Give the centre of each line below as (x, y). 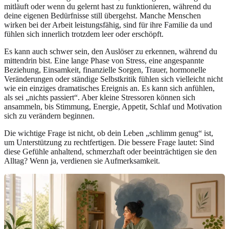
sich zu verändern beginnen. (49, 116)
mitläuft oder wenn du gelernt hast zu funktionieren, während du (108, 7)
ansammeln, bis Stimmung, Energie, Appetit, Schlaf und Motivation (113, 107)
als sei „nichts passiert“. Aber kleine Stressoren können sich (100, 98)
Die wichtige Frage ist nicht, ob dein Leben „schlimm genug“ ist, (109, 133)
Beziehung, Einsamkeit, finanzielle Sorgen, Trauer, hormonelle (105, 70)
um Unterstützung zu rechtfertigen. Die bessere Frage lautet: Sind (109, 143)
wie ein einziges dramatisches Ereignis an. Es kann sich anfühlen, (109, 88)
